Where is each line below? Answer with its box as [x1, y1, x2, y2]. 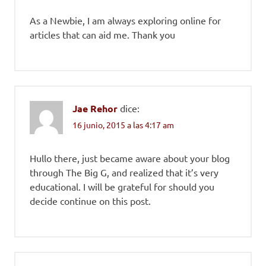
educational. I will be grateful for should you [30, 180, 214, 192]
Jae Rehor [72, 102, 118, 115]
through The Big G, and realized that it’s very [30, 166, 218, 178]
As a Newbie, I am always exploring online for [30, 14, 221, 27]
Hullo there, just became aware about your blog [30, 151, 230, 164]
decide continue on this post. [30, 194, 151, 207]
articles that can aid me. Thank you [30, 28, 175, 41]
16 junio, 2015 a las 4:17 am [72, 119, 174, 130]
